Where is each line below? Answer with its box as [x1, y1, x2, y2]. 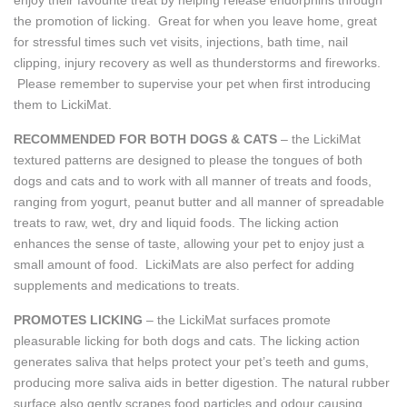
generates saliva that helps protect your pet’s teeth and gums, [14, 353, 369, 369]
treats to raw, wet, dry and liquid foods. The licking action [14, 214, 339, 230]
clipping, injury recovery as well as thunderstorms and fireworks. [14, 55, 381, 70]
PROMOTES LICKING [14, 312, 143, 327]
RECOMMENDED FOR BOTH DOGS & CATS [14, 131, 277, 146]
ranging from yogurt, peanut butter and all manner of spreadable [14, 194, 384, 209]
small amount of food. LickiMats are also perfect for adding [14, 256, 354, 272]
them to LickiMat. [14, 96, 112, 112]
